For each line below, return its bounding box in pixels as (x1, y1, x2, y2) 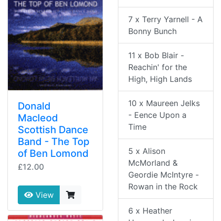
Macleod (18, 112, 58, 124)
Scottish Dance (18, 124, 88, 136)
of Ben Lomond (18, 147, 89, 160)
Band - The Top (18, 136, 89, 148)
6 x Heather (128, 206, 172, 216)
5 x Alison (128, 146, 165, 156)
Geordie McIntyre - (128, 170, 199, 180)
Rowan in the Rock (128, 182, 198, 192)
